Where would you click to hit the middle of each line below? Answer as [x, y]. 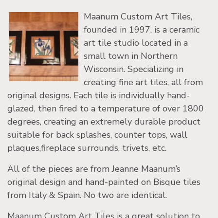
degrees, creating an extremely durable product [104, 122]
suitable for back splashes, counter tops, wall [97, 135]
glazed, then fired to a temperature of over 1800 [106, 109]
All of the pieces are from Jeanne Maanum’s [94, 169]
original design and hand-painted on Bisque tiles [104, 182]
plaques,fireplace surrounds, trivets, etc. [87, 148]
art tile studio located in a [136, 43]
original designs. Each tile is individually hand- [99, 96]
